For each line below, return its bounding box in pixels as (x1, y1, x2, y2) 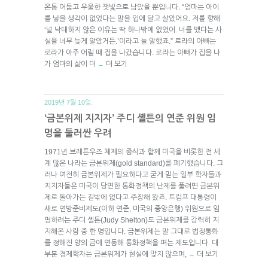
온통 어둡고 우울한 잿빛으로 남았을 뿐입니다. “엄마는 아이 (44, 2, 219, 11)
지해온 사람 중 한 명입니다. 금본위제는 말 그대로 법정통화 (44, 227, 218, 236)
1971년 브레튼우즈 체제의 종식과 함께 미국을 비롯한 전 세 (44, 147, 220, 156)
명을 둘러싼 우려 (44, 127, 112, 138)
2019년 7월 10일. (44, 98, 93, 106)
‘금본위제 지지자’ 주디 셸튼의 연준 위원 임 (44, 112, 216, 123)
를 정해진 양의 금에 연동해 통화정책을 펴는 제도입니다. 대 (44, 238, 218, 247)
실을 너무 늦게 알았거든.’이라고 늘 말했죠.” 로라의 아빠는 (44, 36, 216, 45)
